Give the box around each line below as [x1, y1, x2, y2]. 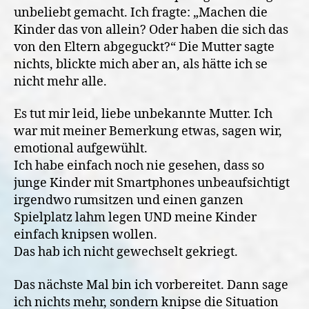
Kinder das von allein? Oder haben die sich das [14, 21, 288, 38]
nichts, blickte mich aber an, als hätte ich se [14, 56, 268, 72]
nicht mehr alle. [14, 73, 107, 90]
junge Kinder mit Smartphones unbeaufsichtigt [14, 175, 290, 191]
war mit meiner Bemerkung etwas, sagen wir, [14, 123, 282, 139]
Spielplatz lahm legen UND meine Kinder [14, 210, 257, 226]
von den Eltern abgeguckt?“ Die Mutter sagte [14, 39, 275, 55]
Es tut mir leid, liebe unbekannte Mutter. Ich [14, 106, 272, 122]
